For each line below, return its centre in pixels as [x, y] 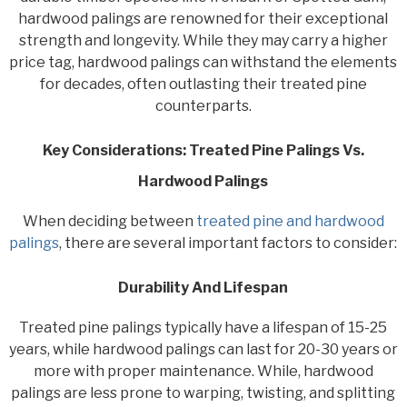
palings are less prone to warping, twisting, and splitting [203, 392]
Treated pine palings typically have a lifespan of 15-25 [203, 327]
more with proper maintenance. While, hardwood [203, 371]
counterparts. [203, 105]
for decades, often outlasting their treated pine [203, 84]
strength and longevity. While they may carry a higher [203, 40]
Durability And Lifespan [203, 287]
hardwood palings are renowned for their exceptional [203, 18]
